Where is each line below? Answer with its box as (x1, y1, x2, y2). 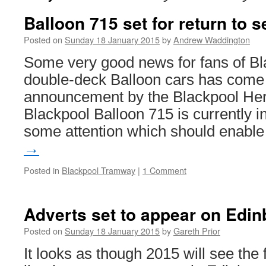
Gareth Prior (173, 224, 220, 237)
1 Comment (142, 164, 186, 176)
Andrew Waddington (173, 33, 250, 46)
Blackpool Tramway (62, 164, 135, 176)
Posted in (24, 164, 59, 176)
